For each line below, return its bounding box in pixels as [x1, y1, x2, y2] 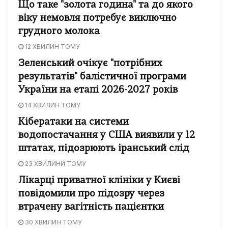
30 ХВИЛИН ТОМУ [23, 218, 82, 226]
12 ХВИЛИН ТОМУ [23, 42, 80, 50]
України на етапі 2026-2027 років [18, 85, 178, 95]
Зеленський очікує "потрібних [18, 59, 162, 69]
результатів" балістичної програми [18, 72, 186, 82]
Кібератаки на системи [18, 117, 129, 127]
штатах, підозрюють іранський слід [18, 144, 189, 154]
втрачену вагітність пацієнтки [18, 202, 164, 212]
